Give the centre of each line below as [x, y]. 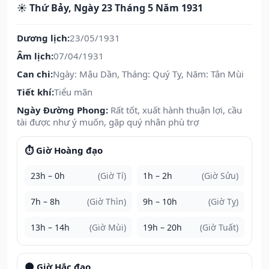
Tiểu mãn [73, 92]
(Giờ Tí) [112, 176]
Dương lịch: [43, 38]
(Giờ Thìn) [107, 202]
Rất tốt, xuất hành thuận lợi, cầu [176, 110]
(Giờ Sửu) [220, 176]
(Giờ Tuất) [219, 228]
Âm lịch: [35, 56]
